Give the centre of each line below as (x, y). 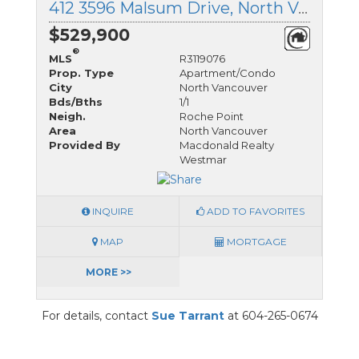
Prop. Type (81, 73)
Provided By (85, 145)
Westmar (203, 159)
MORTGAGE (255, 241)
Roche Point (212, 116)
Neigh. (67, 116)
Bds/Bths (76, 101)
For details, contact (96, 315)
